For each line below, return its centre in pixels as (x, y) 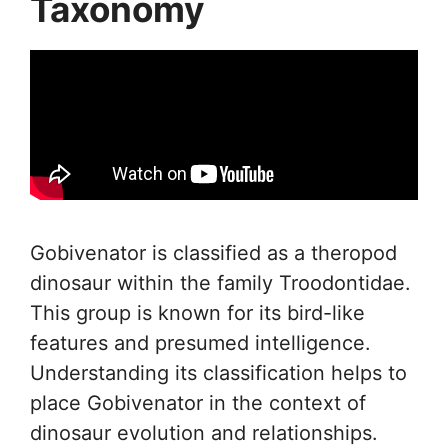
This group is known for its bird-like (197, 313)
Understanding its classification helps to (218, 373)
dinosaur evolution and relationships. (204, 433)
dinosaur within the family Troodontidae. (220, 283)
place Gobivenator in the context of (198, 403)
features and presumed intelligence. (200, 343)
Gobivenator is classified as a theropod (213, 253)
